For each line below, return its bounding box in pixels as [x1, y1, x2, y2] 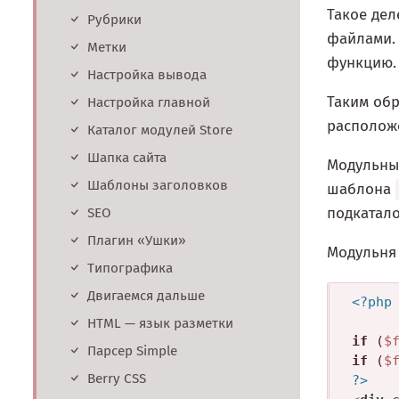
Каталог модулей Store [87, 122, 232, 139]
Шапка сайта [87, 150, 167, 167]
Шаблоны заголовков [87, 177, 228, 194]
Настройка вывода [87, 67, 207, 84]
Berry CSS [87, 370, 146, 387]
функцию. [327, 53, 396, 73]
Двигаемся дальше [87, 288, 205, 305]
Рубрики [87, 12, 142, 28]
